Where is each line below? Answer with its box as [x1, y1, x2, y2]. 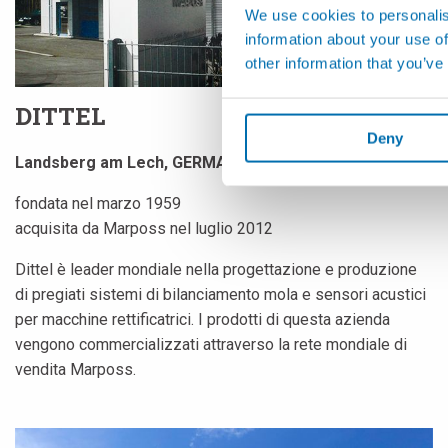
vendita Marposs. [15, 359, 136, 379]
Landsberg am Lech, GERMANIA [15, 152, 253, 172]
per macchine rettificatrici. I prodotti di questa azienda [15, 309, 390, 329]
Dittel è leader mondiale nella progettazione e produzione [15, 259, 417, 279]
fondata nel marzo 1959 [15, 193, 181, 213]
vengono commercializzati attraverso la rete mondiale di [15, 334, 407, 354]
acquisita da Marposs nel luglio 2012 [15, 218, 273, 238]
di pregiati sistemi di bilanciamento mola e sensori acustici [15, 284, 426, 304]
